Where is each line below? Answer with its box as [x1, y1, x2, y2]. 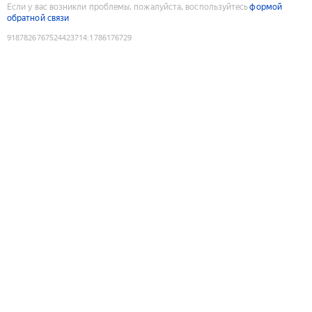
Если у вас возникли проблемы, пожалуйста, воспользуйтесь [7, 1, 249, 12]
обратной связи [7, 13, 70, 23]
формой [249, 1, 282, 12]
